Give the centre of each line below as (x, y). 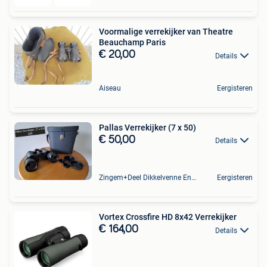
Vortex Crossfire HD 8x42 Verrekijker (168, 217)
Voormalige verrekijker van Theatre (166, 32)
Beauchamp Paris (132, 43)
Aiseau (110, 88)
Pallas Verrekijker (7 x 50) (148, 127)
